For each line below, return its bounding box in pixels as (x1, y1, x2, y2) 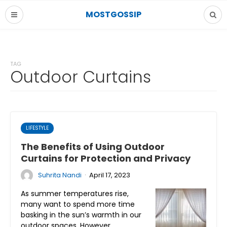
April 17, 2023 (89, 170, 130, 180)
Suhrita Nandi (38, 170, 82, 180)
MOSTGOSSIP (86, 9, 141, 20)
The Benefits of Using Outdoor (21, 140, 165, 153)
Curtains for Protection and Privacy (21, 152, 191, 165)
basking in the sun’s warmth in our (21, 210, 141, 220)
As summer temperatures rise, (21, 188, 129, 199)
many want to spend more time (21, 199, 135, 209)
